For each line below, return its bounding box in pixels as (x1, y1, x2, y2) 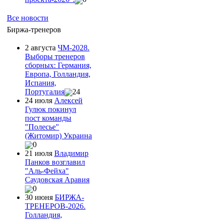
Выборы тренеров (25, 52, 85, 61)
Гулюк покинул (25, 105, 76, 113)
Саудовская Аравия (25, 175, 89, 184)
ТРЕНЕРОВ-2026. (25, 202, 86, 211)
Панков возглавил (25, 158, 85, 167)
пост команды (25, 113, 71, 122)
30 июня (25, 193, 55, 202)
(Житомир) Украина (25, 131, 92, 140)
